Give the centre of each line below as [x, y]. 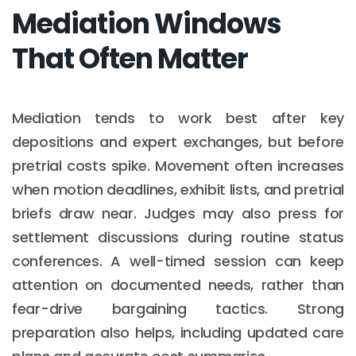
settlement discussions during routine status [178, 237]
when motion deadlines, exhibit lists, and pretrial [178, 189]
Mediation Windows [147, 23]
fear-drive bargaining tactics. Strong [178, 308]
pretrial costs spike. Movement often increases [178, 165]
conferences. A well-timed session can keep [178, 261]
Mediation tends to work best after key [178, 118]
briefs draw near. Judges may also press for [178, 213]
